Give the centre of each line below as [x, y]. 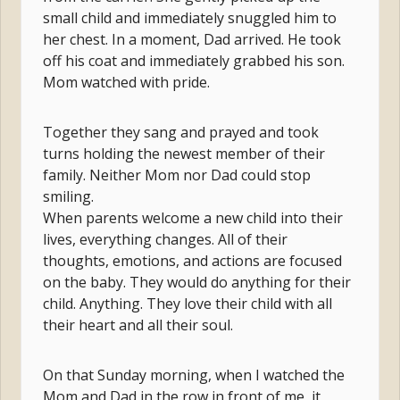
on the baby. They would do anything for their [197, 282]
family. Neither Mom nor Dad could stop [177, 175]
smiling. [69, 196]
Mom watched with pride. [127, 82]
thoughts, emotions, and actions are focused [193, 260]
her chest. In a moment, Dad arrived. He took [192, 39]
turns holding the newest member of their [184, 153]
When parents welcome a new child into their [193, 217]
